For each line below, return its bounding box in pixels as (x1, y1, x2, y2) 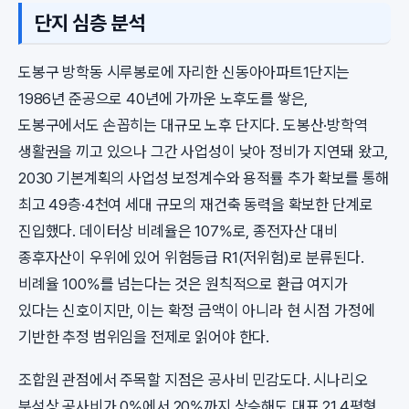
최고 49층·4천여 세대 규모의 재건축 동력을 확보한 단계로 (18, 195, 373, 214)
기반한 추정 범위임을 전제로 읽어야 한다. (18, 328, 270, 346)
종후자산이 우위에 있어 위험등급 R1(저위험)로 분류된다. (18, 248, 364, 267)
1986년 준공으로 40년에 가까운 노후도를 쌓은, (18, 89, 309, 108)
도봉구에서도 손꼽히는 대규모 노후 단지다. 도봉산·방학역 (18, 116, 368, 134)
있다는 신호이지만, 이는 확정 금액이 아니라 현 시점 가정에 (18, 301, 375, 320)
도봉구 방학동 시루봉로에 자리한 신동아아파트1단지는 (18, 63, 351, 81)
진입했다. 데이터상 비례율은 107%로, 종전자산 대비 (18, 222, 338, 240)
